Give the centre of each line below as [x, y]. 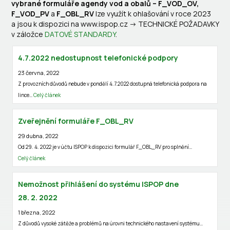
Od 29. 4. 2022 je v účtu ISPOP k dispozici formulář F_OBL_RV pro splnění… [105, 147]
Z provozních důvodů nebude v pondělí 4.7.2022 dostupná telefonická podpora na [112, 84]
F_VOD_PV [30, 14]
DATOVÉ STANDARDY [80, 34]
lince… [26, 95]
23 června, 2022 [39, 73]
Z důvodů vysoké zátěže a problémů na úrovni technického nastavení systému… [110, 223]
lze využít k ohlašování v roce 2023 [152, 14]
